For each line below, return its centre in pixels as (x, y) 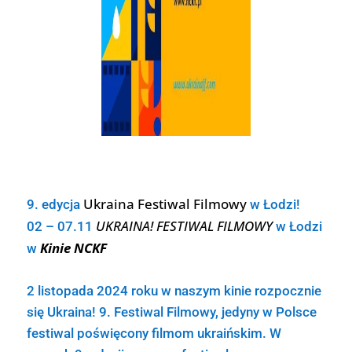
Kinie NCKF (73, 248)
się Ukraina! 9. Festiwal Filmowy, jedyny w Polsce (171, 312)
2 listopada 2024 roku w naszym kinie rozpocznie (174, 291)
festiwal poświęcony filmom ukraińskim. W (154, 333)
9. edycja (55, 204)
